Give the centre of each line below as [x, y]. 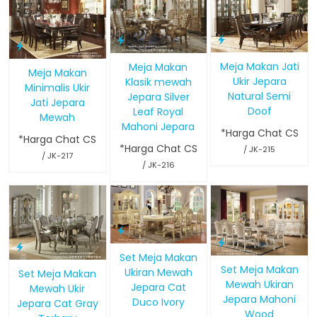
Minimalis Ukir [58, 87]
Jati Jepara [57, 102]
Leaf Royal [158, 111]
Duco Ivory [158, 302]
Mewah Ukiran [259, 284]
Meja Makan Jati [259, 67]
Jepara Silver [158, 97]
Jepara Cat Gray [57, 304]
